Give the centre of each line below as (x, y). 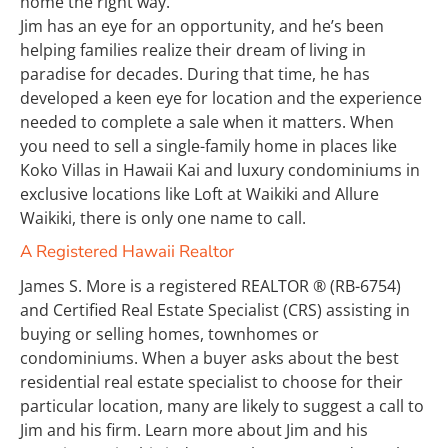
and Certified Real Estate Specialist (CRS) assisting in (217, 310)
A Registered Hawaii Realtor (127, 251)
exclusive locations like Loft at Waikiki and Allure (201, 194)
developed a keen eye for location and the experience (223, 98)
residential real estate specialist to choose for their (213, 382)
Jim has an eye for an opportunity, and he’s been (204, 26)
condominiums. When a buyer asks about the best (211, 358)
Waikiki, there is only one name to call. (163, 218)
